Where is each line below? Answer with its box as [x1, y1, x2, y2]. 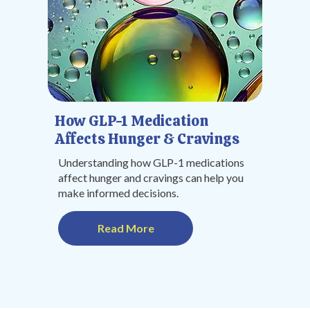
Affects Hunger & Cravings [55, 129, 239, 148]
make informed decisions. [58, 186, 179, 199]
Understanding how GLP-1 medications [58, 156, 244, 169]
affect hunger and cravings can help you [58, 171, 244, 184]
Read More [97, 221, 154, 235]
